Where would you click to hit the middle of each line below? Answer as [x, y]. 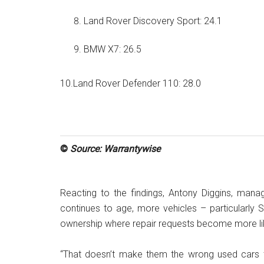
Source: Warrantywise [115, 149]
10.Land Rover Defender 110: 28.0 [131, 83]
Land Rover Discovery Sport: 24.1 [153, 21]
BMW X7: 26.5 [113, 49]
